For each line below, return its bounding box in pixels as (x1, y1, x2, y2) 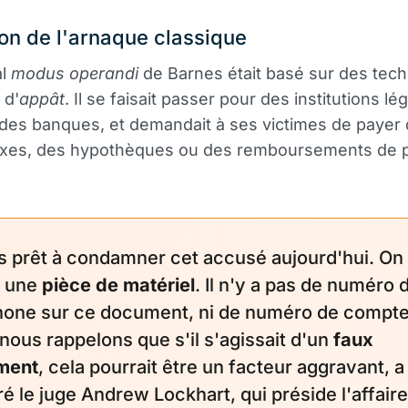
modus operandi (11, 64, 138, 83)
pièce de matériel (42, 274, 195, 296)
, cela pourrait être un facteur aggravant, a (38, 356, 404, 378)
